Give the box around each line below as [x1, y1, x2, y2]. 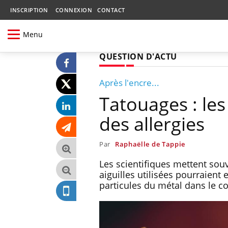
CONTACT [97, 6, 125, 14]
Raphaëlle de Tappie [115, 139, 186, 149]
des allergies [99, 111, 205, 136]
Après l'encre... [99, 76, 159, 89]
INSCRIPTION [10, 6, 48, 14]
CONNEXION [55, 6, 92, 14]
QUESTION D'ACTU [99, 50, 177, 62]
